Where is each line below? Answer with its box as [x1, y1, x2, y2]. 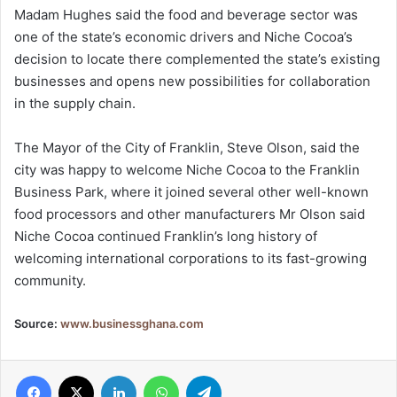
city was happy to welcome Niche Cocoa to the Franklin [14, 161, 360, 179]
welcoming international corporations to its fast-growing [14, 250, 367, 268]
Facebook [51, 368, 105, 383]
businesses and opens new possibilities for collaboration [14, 73, 370, 90]
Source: [14, 316, 60, 331]
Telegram [221, 368, 271, 383]
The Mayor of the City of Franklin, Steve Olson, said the [14, 139, 360, 157]
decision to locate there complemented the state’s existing [14, 51, 380, 68]
